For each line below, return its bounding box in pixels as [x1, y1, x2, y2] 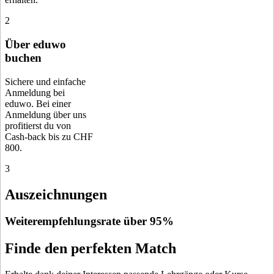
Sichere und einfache [5, 76, 86, 87]
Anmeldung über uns [5, 109, 86, 120]
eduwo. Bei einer [5, 98, 71, 109]
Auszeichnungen [5, 186, 107, 202]
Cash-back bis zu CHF [5, 131, 93, 142]
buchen [5, 51, 42, 64]
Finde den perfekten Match [5, 240, 176, 257]
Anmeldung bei [5, 87, 65, 98]
